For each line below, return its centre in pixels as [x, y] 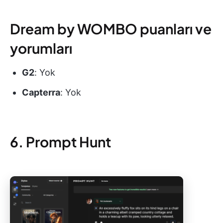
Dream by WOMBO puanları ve [111, 29]
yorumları [41, 48]
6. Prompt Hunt [60, 142]
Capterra [41, 93]
